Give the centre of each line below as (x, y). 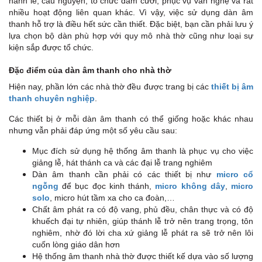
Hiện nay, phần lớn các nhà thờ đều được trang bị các (110, 87)
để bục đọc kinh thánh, (107, 186)
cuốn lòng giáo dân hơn (76, 245)
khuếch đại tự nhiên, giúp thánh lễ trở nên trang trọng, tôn (143, 221)
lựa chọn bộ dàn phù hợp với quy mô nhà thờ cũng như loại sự (131, 36)
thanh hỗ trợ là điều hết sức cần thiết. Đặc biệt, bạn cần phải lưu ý (131, 24)
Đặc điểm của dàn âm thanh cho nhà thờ (90, 70)
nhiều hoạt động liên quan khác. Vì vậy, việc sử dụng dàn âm (131, 13)
